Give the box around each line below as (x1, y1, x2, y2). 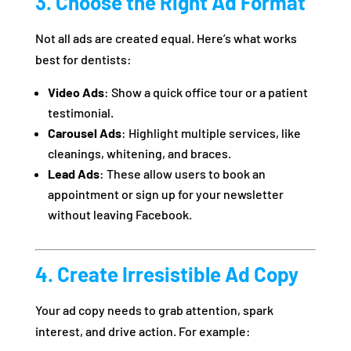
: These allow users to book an (99, 166, 266, 182)
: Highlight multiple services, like (121, 125, 301, 141)
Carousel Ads (47, 125, 121, 141)
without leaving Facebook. (47, 207, 192, 223)
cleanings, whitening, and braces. (47, 146, 231, 161)
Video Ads (47, 85, 104, 100)
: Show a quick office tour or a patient (103, 85, 308, 100)
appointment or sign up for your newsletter (47, 186, 284, 202)
